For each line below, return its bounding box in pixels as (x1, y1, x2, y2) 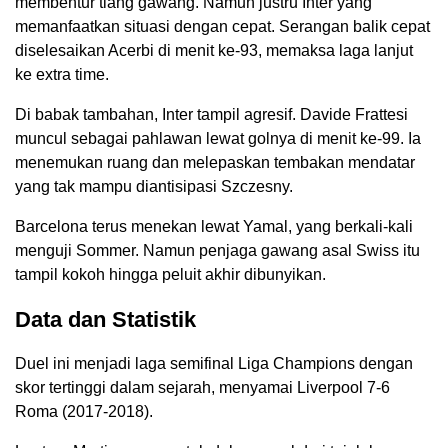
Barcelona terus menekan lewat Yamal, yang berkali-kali (15, 217, 413, 235)
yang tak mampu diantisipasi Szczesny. (15, 177, 293, 195)
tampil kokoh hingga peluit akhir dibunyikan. (15, 265, 326, 283)
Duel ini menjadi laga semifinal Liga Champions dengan (15, 354, 413, 372)
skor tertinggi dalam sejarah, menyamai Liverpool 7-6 (15, 378, 390, 396)
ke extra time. (15, 65, 109, 83)
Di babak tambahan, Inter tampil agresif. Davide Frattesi (15, 105, 408, 123)
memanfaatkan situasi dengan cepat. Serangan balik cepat (15, 17, 430, 35)
